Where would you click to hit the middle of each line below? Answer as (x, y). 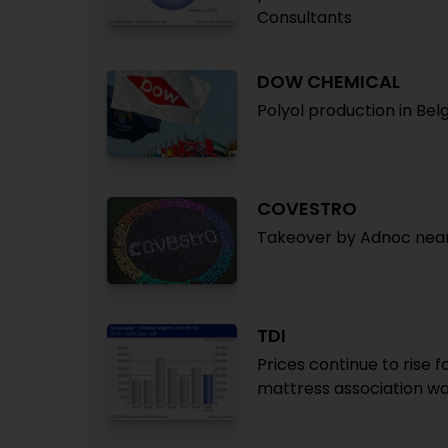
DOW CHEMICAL (328, 81)
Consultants (304, 17)
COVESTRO (307, 208)
